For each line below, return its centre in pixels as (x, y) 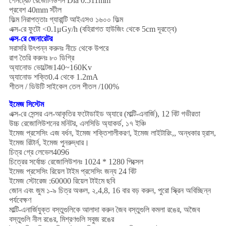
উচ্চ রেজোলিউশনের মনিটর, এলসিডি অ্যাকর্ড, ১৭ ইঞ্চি (77, 124)
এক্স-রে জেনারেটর (31, 39)
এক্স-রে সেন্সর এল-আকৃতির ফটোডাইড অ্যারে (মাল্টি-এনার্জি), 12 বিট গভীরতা (104, 114)
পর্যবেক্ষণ (20, 200)
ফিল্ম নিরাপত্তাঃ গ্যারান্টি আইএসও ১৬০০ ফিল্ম (66, 20)
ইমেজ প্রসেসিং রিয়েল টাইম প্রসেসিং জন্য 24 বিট (72, 172)
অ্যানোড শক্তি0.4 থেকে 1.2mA (53, 77)
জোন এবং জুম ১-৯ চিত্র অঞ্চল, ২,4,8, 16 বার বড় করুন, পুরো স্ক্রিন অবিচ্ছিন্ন (110, 191)
